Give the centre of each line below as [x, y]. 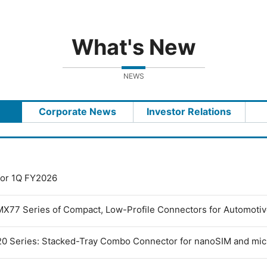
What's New [133, 47]
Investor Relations [189, 112]
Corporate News [77, 112]
